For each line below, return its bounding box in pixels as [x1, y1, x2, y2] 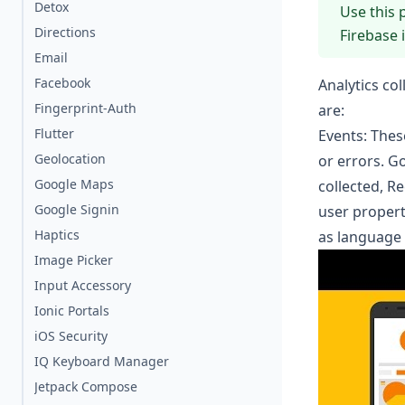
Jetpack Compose [34, 378, 137, 395]
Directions [34, 24, 96, 41]
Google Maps [34, 175, 114, 193]
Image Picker [34, 251, 113, 268]
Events [318, 126, 363, 146]
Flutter [34, 125, 74, 142]
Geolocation [34, 150, 106, 167]
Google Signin [34, 201, 119, 218]
